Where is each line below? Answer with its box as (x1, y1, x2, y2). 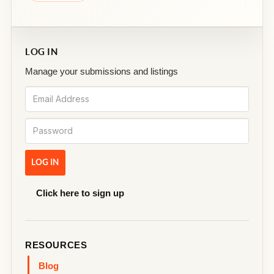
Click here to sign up (36, 187, 124, 198)
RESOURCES (25, 239, 87, 250)
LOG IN (25, 46, 58, 57)
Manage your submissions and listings (25, 65, 178, 76)
